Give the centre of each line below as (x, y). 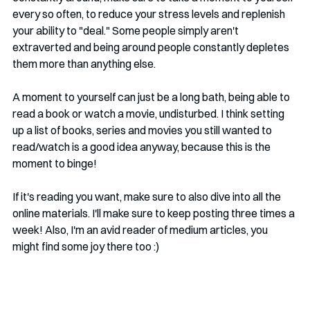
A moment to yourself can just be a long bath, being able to (152, 97)
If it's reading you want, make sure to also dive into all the (148, 197)
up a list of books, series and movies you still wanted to (143, 130)
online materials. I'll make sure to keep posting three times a (155, 213)
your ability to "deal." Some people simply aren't (127, 30)
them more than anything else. (84, 64)
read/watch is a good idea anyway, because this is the (143, 147)
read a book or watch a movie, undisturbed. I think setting (149, 113)
